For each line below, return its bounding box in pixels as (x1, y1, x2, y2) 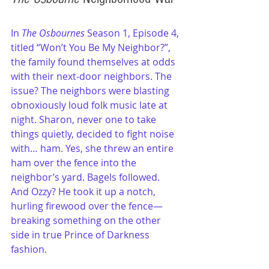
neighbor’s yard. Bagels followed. (11, 170, 162, 184)
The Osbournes (22, 26, 85, 40)
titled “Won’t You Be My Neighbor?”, (11, 40, 173, 54)
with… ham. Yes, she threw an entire (11, 141, 176, 155)
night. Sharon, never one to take (11, 112, 159, 126)
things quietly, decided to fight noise (11, 127, 177, 141)
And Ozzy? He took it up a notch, (11, 184, 158, 198)
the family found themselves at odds (11, 55, 178, 68)
